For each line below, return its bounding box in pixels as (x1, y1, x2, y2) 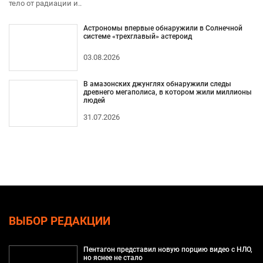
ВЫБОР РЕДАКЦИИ (9, 215, 110, 228)
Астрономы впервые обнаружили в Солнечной (83, 24, 242, 33)
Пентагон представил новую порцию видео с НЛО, (83, 245, 252, 254)
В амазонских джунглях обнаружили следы (83, 80, 231, 89)
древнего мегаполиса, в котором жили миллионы (83, 88, 252, 97)
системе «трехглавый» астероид (83, 32, 192, 41)
